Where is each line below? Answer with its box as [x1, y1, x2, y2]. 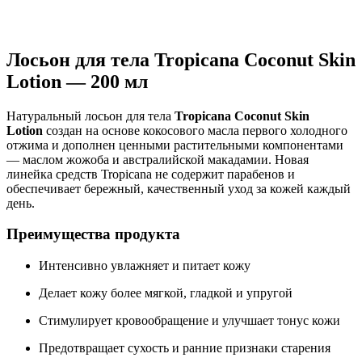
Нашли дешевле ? [133, 18, 229, 32]
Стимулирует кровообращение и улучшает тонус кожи [39, 314, 340, 328]
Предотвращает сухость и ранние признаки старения [39, 341, 330, 356]
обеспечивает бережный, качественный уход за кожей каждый [6, 181, 351, 196]
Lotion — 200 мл [6, 70, 148, 92]
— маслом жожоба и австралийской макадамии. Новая [6, 152, 309, 166]
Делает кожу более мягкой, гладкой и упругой [39, 286, 293, 301]
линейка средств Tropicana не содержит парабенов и [6, 166, 295, 181]
